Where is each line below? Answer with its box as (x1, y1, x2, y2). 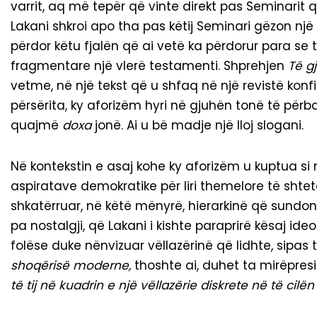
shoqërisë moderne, (11, 257, 131, 275)
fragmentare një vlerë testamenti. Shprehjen (11, 57, 288, 75)
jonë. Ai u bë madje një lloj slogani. (91, 117, 304, 134)
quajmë (11, 117, 62, 134)
